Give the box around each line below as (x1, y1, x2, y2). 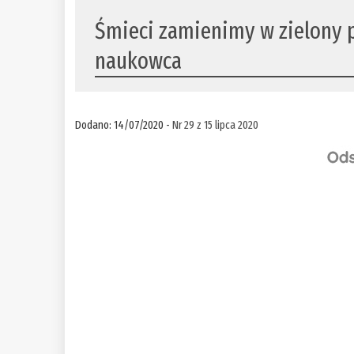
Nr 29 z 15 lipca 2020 (172, 118, 259, 133)
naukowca (95, 47, 183, 76)
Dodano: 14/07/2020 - (75, 118, 173, 133)
